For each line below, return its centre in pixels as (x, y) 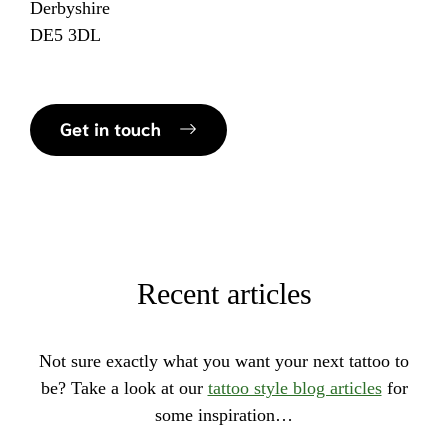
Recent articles (224, 294)
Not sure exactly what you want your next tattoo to (224, 361)
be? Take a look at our (124, 388)
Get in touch (110, 128)
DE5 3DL (65, 35)
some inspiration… (224, 415)
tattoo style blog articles (294, 388)
